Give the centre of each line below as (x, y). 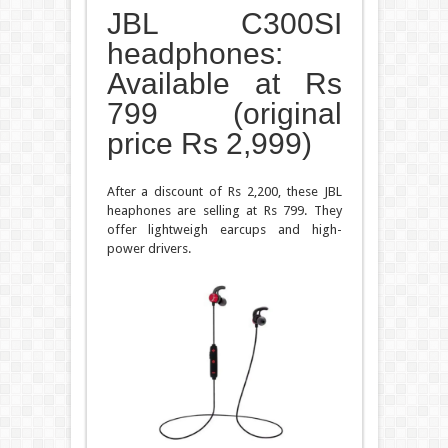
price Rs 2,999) (209, 143)
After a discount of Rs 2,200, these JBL (224, 191)
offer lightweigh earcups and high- (224, 229)
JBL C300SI (224, 23)
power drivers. (148, 248)
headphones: (194, 53)
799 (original (224, 113)
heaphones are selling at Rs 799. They (224, 210)
